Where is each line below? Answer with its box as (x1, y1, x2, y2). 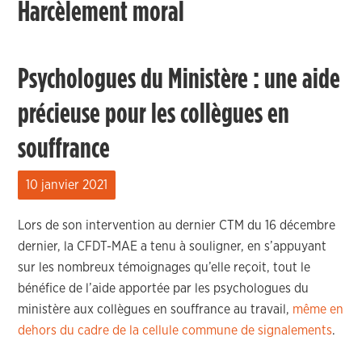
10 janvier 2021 (26, 179, 108, 192)
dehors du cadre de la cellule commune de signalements (18, 324, 333, 337)
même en (293, 303, 344, 316)
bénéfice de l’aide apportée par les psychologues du (18, 282, 309, 295)
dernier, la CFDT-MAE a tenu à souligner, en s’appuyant (18, 240, 327, 253)
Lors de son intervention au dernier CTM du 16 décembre (18, 219, 336, 232)
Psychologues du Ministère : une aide (18, 65, 341, 94)
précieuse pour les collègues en (18, 99, 290, 128)
